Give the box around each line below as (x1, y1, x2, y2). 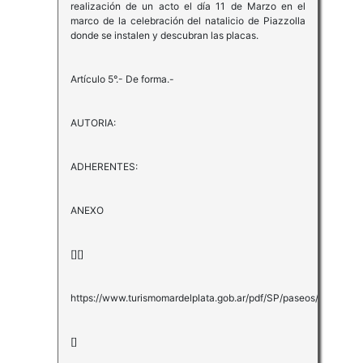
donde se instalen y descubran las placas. (70, 29, 258, 42)
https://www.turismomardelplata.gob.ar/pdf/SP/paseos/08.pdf (70, 292, 348, 305)
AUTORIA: (70, 117, 116, 130)
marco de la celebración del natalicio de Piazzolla (70, 15, 306, 28)
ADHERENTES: (70, 160, 138, 173)
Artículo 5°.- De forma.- (70, 73, 174, 86)
